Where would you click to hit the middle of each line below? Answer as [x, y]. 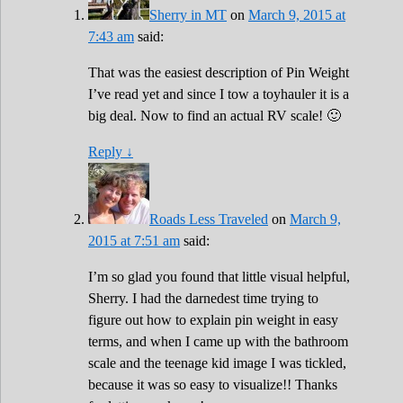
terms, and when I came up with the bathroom [218, 342]
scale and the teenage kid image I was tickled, [217, 363]
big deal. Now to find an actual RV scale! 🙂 [215, 116]
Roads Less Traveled [209, 219]
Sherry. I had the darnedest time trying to [203, 299]
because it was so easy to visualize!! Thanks [213, 385]
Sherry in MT [188, 15]
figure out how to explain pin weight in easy [213, 320]
